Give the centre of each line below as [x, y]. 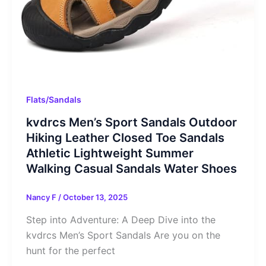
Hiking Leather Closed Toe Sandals [125, 138]
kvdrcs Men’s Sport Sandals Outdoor [132, 123]
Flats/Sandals [54, 100]
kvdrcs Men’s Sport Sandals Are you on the [123, 235]
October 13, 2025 [95, 197]
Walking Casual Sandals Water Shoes [132, 169]
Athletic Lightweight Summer [110, 153]
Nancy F [42, 197]
